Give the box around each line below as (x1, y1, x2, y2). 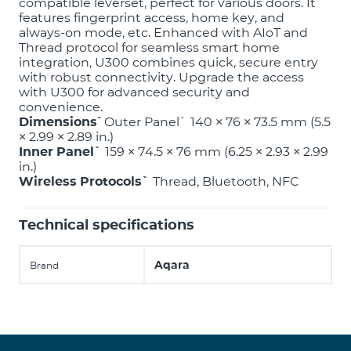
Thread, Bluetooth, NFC (150, 174, 299, 189)
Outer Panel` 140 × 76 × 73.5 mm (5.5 (101, 114, 331, 129)
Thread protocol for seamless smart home (19, 40, 280, 55)
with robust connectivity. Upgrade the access (19, 70, 304, 85)
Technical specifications (19, 216, 194, 233)
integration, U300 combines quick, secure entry (19, 55, 318, 70)
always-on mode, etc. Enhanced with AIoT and (19, 25, 308, 40)
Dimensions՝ (19, 114, 101, 129)
